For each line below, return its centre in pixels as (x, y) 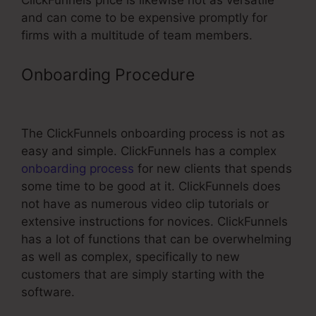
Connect (231, 74)
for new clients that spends (213, 168)
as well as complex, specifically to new (130, 256)
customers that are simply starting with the (143, 274)
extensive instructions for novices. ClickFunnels (154, 221)
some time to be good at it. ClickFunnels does (151, 186)
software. (48, 292)
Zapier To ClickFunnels (107, 98)
